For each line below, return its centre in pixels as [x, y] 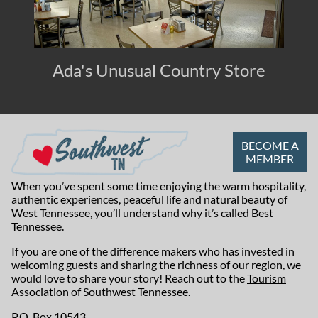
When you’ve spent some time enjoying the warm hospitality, [159, 185]
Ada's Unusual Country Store [159, 70]
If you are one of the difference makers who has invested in [153, 251]
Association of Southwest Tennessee [100, 291]
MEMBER [270, 159]
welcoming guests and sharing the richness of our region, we [156, 264]
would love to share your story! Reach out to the [129, 278]
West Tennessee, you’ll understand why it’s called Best [142, 212]
